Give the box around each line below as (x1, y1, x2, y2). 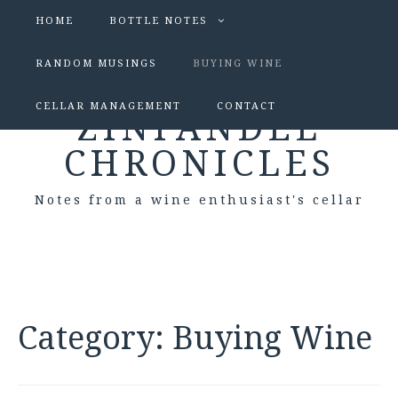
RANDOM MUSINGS (36, 58, 157, 69)
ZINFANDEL (76, 107, 322, 149)
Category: (18, 319, 172, 357)
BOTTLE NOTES (109, 15, 208, 27)
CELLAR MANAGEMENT (36, 100, 181, 112)
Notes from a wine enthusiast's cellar (34, 193, 364, 207)
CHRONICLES (63, 143, 335, 185)
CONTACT (217, 100, 276, 112)
